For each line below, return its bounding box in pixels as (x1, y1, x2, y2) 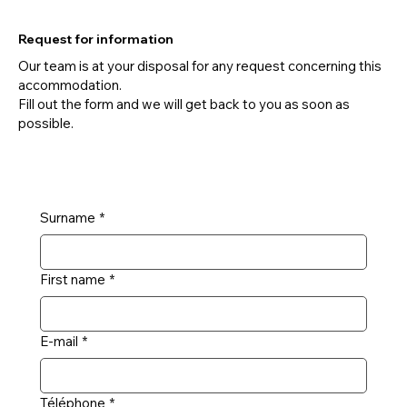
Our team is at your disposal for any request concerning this (18, 57, 382, 75)
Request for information (18, 31, 174, 48)
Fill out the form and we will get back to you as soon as (18, 95, 350, 114)
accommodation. (18, 76, 122, 94)
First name (40, 271, 105, 289)
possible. (18, 114, 74, 133)
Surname (40, 209, 95, 227)
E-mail (40, 333, 78, 351)
